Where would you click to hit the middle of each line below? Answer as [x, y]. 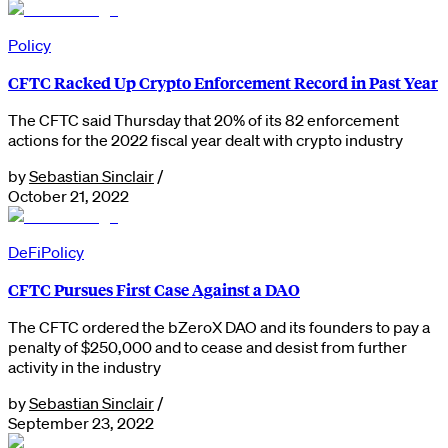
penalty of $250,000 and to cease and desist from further [207, 346]
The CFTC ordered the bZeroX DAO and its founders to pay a [219, 326]
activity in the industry [84, 366]
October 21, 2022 [68, 195]
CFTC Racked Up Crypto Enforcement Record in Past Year [223, 82]
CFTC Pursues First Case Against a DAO [154, 289]
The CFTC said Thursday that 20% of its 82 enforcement [203, 119]
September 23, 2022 [81, 422]
